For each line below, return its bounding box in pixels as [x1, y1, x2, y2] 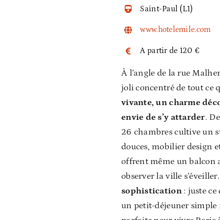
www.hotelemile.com [140, 25, 211, 34]
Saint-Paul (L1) [140, 4, 193, 13]
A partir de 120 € [140, 46, 200, 55]
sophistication [121, 186, 182, 196]
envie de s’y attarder [121, 112, 205, 122]
